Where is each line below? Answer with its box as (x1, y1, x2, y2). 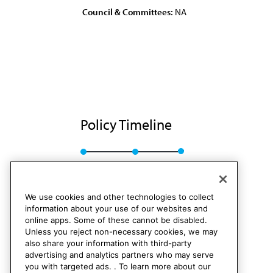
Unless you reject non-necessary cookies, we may (25, 227, 218, 237)
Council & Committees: (82, 6, 173, 18)
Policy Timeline (80, 115, 175, 133)
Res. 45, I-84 (80, 159, 126, 171)
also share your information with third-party (25, 238, 191, 249)
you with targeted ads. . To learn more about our (25, 261, 211, 272)
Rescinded (132, 159, 172, 171)
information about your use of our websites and (25, 204, 208, 214)
